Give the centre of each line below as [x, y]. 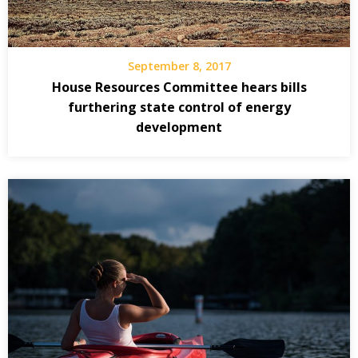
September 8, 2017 [179, 66]
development [179, 127]
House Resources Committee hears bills [179, 88]
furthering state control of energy [179, 107]
